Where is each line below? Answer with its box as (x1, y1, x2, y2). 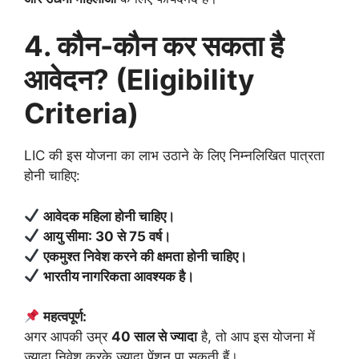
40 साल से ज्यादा (111, 329, 197, 345)
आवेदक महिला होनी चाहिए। (43, 208, 175, 224)
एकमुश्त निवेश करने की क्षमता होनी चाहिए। (43, 248, 248, 264)
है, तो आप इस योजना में (197, 329, 315, 345)
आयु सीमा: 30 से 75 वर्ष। (43, 228, 171, 244)
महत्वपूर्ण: (43, 309, 87, 325)
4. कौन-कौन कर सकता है (24, 29, 284, 63)
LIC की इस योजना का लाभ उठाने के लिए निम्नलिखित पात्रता (24, 147, 325, 164)
